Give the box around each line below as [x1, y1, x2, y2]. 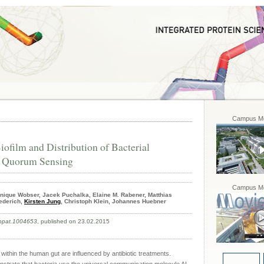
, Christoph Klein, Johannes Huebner [61, 198, 166, 204]
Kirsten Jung [24, 198, 61, 204]
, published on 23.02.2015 [37, 218, 110, 225]
